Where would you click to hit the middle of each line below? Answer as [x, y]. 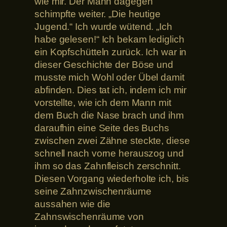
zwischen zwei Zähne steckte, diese [112, 140]
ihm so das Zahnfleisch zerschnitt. [108, 166]
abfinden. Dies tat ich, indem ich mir [111, 90]
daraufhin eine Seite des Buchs [102, 128]
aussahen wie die [72, 204]
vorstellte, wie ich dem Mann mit [103, 102]
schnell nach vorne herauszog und [109, 153]
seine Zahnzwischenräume [93, 191]
